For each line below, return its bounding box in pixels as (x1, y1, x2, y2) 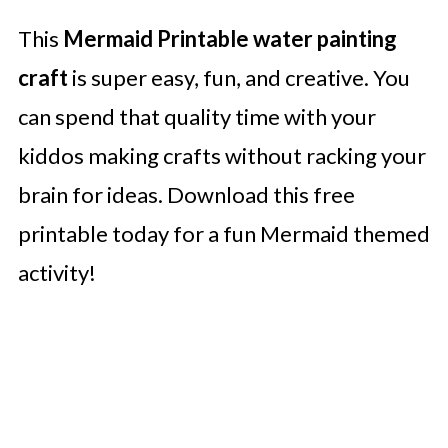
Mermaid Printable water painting (62, 25, 397, 52)
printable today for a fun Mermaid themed (17, 220, 430, 247)
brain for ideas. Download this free (17, 181, 355, 208)
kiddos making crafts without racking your (17, 142, 426, 169)
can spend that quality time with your (17, 103, 376, 130)
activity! (17, 259, 96, 286)
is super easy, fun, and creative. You (67, 64, 410, 91)
